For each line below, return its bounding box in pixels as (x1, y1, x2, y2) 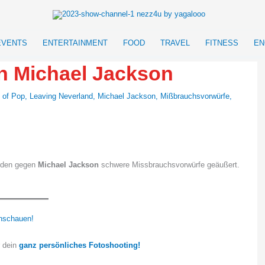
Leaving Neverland (30, 92, 93, 101)
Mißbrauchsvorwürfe (160, 92, 230, 101)
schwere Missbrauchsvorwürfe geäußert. (99, 160, 240, 169)
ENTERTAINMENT (43, 38, 108, 47)
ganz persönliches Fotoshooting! (19, 241, 140, 250)
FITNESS (205, 38, 238, 47)
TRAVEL (160, 38, 190, 47)
